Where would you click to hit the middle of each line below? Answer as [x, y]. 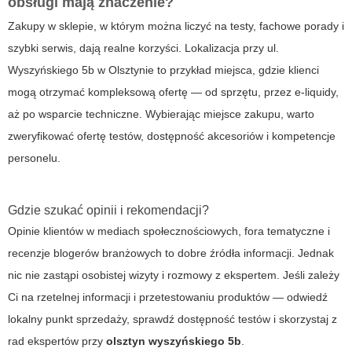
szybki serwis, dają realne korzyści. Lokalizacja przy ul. [143, 48]
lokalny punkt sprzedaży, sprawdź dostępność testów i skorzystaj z [172, 319]
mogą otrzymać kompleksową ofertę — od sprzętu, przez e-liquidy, [173, 92]
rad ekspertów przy [57, 341]
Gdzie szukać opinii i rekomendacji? [108, 211]
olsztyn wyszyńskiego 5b [174, 341]
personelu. [34, 158]
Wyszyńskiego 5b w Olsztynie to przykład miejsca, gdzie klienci [163, 70]
